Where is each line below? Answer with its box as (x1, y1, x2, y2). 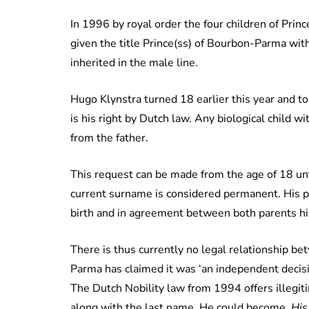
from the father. (70, 130, 148, 146)
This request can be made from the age (70, 166, 267, 182)
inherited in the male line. (70, 54, 198, 70)
